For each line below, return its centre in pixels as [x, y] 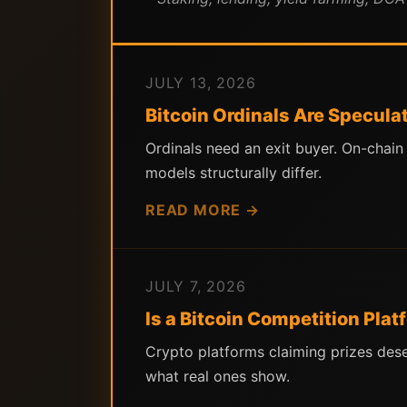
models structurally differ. [233, 173]
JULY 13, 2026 [201, 83]
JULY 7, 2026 [196, 286]
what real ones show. [218, 376]
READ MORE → [203, 210]
